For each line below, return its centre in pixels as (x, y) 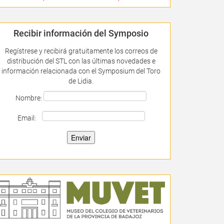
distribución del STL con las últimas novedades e (81, 61)
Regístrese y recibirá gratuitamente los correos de (81, 51)
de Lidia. (81, 81)
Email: (29, 118)
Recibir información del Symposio (81, 33)
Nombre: (30, 98)
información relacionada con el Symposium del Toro (81, 71)
